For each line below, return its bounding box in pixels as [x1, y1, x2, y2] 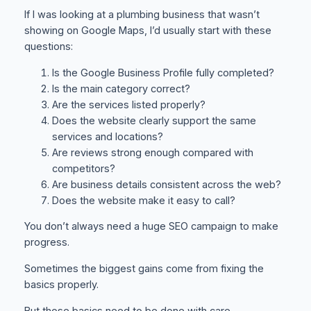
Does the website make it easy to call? [51, 194, 235, 207]
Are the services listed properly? [51, 98, 205, 111]
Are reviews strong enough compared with [51, 146, 253, 159]
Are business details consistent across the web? [51, 178, 281, 191]
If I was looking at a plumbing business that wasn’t [24, 8, 260, 22]
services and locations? [51, 130, 163, 143]
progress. [24, 236, 69, 249]
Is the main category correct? [51, 82, 190, 95]
